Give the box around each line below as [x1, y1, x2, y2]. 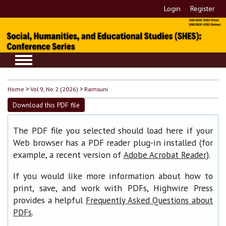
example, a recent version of [13, 149, 124, 161]
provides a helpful [13, 194, 86, 206]
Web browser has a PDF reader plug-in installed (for [13, 137, 213, 149]
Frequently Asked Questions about [86, 194, 213, 206]
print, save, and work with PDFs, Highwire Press [13, 182, 213, 194]
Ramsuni [84, 85, 108, 93]
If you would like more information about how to [13, 169, 213, 182]
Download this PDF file [13, 100, 80, 110]
